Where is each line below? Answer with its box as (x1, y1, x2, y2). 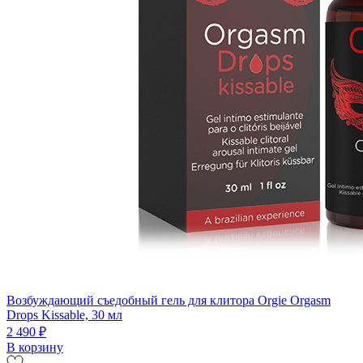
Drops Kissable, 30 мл (6, 307, 122, 322)
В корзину (6, 340, 63, 354)
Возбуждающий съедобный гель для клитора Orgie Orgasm (6, 293, 331, 307)
